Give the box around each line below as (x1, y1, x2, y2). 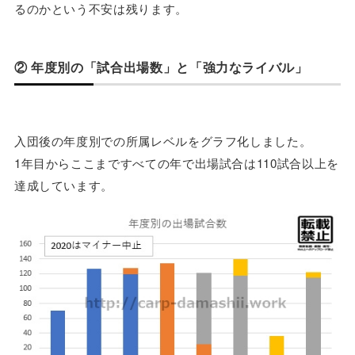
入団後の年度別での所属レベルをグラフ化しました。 (13, 132, 312, 149)
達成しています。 (13, 177, 114, 193)
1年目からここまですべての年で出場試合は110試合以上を (13, 155, 339, 171)
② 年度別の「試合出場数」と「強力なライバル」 (13, 58, 308, 77)
